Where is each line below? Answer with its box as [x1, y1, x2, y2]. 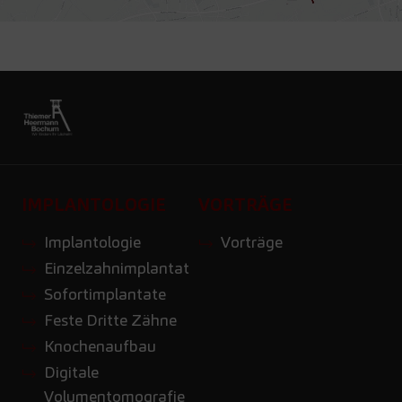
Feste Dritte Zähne [43, 310, 177, 331]
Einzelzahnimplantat [43, 258, 189, 279]
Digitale [43, 362, 99, 383]
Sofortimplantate [43, 284, 166, 305]
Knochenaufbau [43, 336, 156, 357]
